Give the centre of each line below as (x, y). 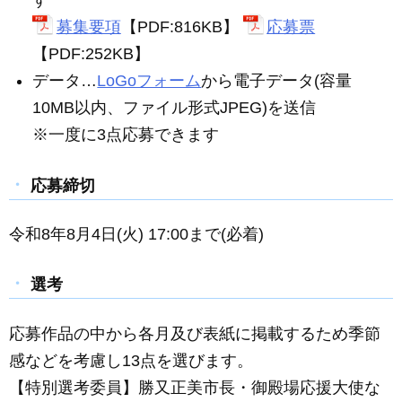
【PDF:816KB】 (182, 27)
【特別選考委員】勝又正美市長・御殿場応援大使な (195, 387)
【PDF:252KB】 (92, 54)
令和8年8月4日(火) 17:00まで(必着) (136, 234)
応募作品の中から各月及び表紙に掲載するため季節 (195, 333)
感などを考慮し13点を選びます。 (131, 360)
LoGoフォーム (149, 81)
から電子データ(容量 (277, 81)
